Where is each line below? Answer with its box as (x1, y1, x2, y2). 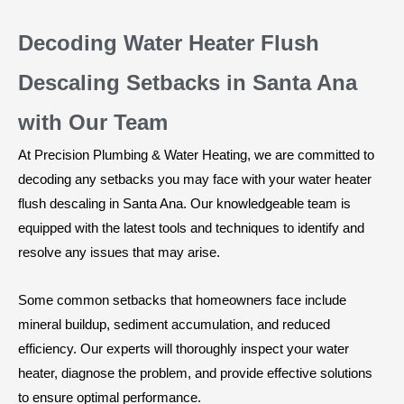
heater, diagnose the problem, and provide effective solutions (18, 364, 372, 381)
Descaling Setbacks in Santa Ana (18, 69, 357, 95)
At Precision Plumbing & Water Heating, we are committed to (18, 146, 374, 162)
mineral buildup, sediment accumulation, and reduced (18, 316, 330, 332)
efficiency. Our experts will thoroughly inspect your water (18, 340, 349, 356)
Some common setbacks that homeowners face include (18, 291, 346, 308)
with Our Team (18, 109, 168, 134)
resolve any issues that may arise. (18, 243, 220, 260)
